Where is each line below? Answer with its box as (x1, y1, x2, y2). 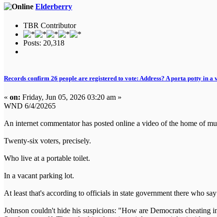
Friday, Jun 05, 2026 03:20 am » (20, 93, 122, 102)
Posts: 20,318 (23, 38, 64, 47)
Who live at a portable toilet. (4, 154, 90, 163)
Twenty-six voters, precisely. (4, 137, 91, 145)
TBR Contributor (23, 21, 76, 30)
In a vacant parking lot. (4, 171, 74, 180)
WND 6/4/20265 (4, 102, 56, 110)
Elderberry (35, 2, 72, 11)
